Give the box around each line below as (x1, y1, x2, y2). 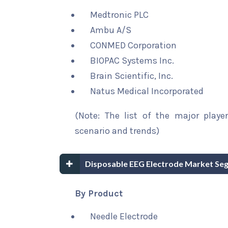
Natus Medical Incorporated (90, 85, 204, 97)
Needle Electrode (90, 211, 158, 222)
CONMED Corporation (90, 40, 177, 51)
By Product (75, 188, 123, 199)
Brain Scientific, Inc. (90, 70, 173, 81)
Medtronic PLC (90, 9, 149, 20)
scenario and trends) (75, 125, 159, 136)
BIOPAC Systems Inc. (90, 55, 174, 66)
